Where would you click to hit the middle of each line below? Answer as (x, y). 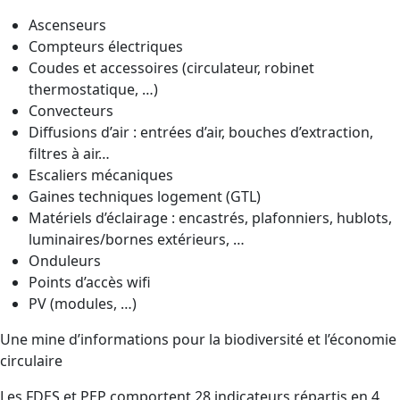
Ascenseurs (67, 25)
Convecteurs (71, 110)
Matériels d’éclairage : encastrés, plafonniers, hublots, (210, 217)
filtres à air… (69, 153)
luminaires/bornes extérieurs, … (137, 239)
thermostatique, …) (93, 89)
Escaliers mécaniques (101, 175)
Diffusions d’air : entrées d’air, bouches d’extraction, (201, 132)
